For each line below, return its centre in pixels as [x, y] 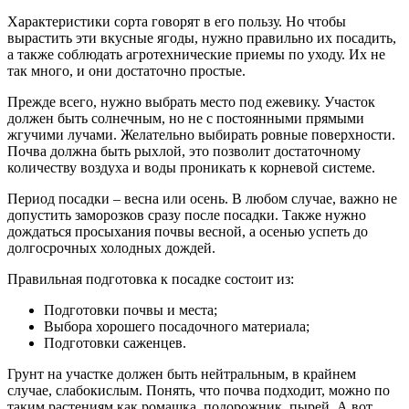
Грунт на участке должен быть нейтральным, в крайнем [182, 374]
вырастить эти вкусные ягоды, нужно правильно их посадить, [202, 38]
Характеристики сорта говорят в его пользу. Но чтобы [177, 22]
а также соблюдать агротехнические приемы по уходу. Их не [196, 55]
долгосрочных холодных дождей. [111, 248]
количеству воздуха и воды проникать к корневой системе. [191, 168]
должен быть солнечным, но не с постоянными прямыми [186, 119]
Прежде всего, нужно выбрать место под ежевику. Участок [191, 102]
